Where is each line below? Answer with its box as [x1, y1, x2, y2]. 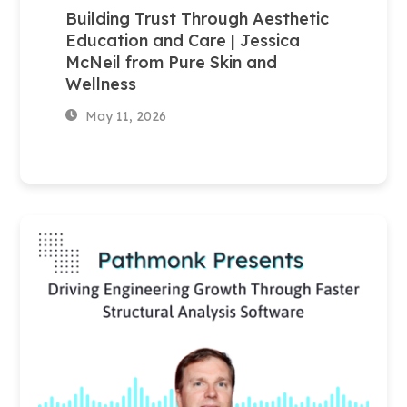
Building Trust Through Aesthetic [65, 7, 330, 29]
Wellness [65, 73, 137, 94]
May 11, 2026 [82, 107, 166, 124]
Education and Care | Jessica [65, 29, 301, 51]
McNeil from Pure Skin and [65, 51, 278, 73]
